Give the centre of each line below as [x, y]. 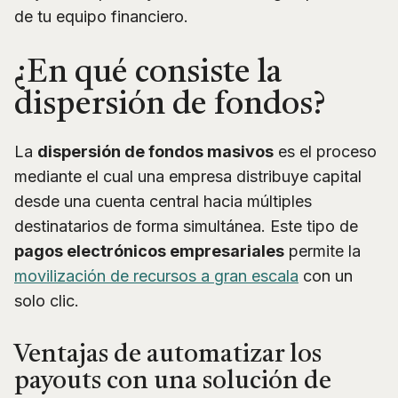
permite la [322, 251]
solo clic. [47, 300]
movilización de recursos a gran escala [156, 275]
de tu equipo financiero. [101, 16]
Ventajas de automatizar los [168, 355]
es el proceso [325, 151]
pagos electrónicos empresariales [149, 251]
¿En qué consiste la [148, 73]
